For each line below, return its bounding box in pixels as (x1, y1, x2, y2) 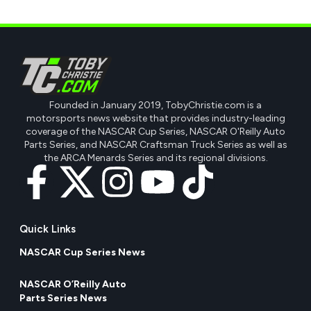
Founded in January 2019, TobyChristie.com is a (49, 99, 262, 111)
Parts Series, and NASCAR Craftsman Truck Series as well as (24, 138, 287, 151)
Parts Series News (19, 292, 107, 304)
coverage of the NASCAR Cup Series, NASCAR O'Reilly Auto (26, 125, 285, 137)
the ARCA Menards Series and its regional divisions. (43, 151, 268, 164)
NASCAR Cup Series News (19, 246, 145, 258)
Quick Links (19, 222, 76, 235)
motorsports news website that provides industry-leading (26, 112, 285, 124)
